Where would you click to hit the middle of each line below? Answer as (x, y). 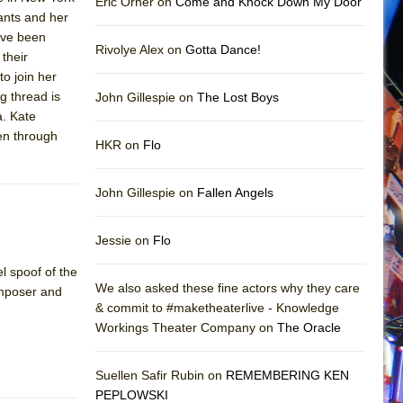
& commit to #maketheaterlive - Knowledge (217, 307)
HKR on (119, 144)
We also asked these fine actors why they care (228, 287)
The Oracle (309, 327)
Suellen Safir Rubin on (161, 375)
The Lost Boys (238, 97)
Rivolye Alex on (140, 49)
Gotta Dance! (223, 49)
